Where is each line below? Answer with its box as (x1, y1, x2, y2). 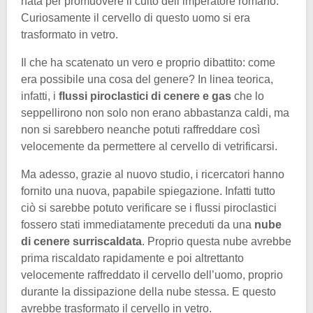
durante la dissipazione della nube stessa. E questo (21, 286, 276, 298)
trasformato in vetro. (21, 29, 118, 41)
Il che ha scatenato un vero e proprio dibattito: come (21, 57, 275, 69)
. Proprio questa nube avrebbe (142, 235, 291, 248)
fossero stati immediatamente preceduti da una (21, 219, 254, 231)
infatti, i (21, 90, 59, 103)
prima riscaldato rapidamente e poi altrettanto (21, 252, 244, 265)
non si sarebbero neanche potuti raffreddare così (21, 124, 260, 136)
